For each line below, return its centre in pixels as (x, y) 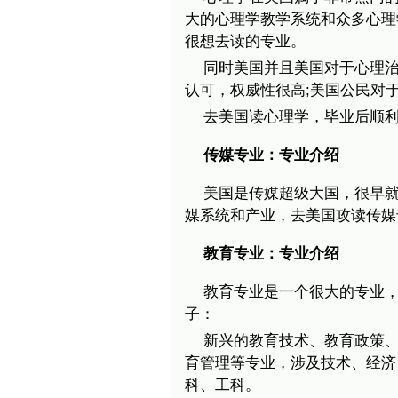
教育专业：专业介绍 (271, 254)
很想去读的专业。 (245, 41)
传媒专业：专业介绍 (271, 155)
